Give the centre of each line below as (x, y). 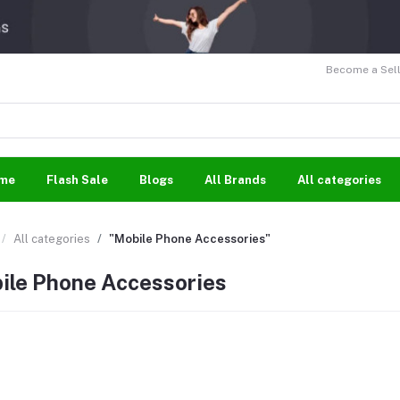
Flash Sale (77, 179)
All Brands (235, 179)
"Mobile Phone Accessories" (190, 239)
